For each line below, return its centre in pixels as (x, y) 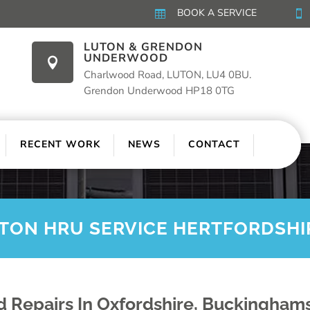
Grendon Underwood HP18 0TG (159, 91)
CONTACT (215, 144)
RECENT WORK (61, 144)
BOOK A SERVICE (217, 13)
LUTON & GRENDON (143, 47)
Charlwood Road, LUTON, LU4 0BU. (167, 75)
